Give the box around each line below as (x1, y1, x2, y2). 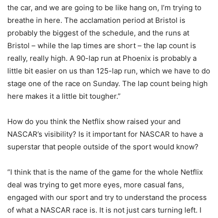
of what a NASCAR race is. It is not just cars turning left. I (7, 205, 201, 215)
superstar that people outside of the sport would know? (7, 142, 199, 152)
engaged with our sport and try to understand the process (7, 193, 207, 202)
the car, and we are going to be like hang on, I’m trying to (7, 3, 201, 13)
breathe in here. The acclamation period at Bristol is (7, 16, 185, 25)
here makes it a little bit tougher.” (7, 91, 121, 101)
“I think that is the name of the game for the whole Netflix (7, 167, 203, 177)
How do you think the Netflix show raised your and (7, 117, 181, 127)
